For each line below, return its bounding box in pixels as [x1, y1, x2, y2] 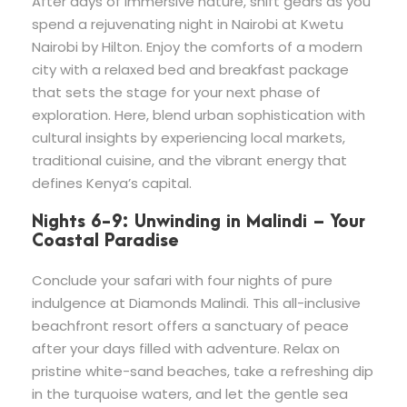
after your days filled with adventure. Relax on [32, 338, 340, 358]
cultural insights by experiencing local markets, [32, 127, 345, 147]
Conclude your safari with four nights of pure [32, 270, 333, 290]
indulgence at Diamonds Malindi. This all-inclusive [32, 293, 361, 313]
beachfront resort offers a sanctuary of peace [32, 315, 349, 335]
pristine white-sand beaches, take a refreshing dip [32, 361, 373, 381]
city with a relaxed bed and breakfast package [32, 59, 349, 79]
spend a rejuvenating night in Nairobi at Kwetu [32, 14, 343, 34]
